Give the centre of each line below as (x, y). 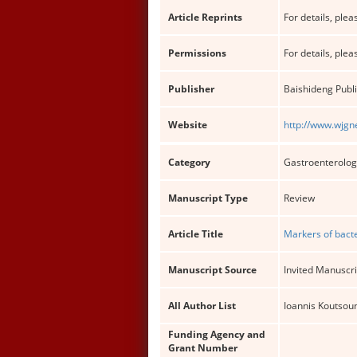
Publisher (191, 89)
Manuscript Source (212, 270)
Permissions (197, 53)
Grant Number (203, 348)
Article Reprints (205, 17)
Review (299, 198)
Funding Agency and (217, 334)
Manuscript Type (208, 198)
